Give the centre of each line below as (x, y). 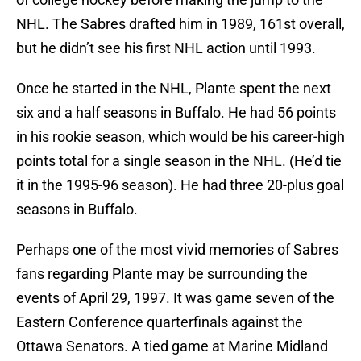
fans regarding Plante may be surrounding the (162, 274)
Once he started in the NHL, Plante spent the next (174, 89)
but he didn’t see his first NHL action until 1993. (166, 48)
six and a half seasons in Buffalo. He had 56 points (176, 113)
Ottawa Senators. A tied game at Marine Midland (172, 346)
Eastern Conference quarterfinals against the (160, 322)
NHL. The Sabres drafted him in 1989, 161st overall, (180, 24)
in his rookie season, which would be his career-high (180, 137)
